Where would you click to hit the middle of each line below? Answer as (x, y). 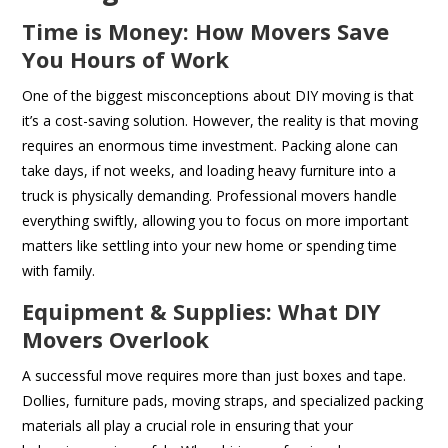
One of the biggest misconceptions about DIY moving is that (218, 96)
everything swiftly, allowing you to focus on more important (216, 221)
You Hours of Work (126, 59)
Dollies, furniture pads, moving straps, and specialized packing (223, 401)
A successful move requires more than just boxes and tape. (214, 376)
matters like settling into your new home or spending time (210, 246)
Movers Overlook (116, 339)
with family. (59, 271)
